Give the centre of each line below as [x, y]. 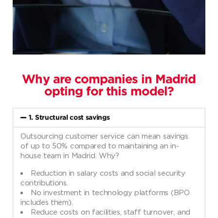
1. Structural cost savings [69, 118]
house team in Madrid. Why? [70, 155]
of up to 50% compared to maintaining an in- [100, 146]
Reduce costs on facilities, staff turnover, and [110, 212]
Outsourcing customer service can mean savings [104, 136]
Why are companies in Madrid [109, 80]
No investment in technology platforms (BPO [110, 192]
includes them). [47, 202]
